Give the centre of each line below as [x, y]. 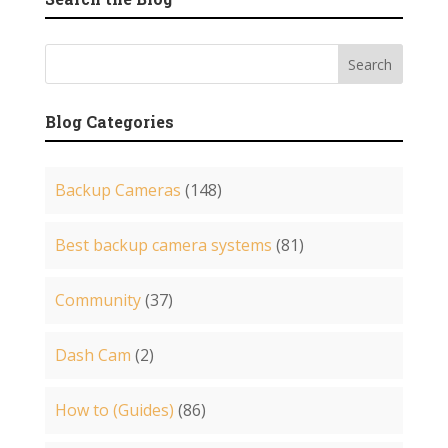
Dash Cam [92, 355]
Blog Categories [109, 122]
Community [97, 300]
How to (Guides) [114, 410]
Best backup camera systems [163, 245]
